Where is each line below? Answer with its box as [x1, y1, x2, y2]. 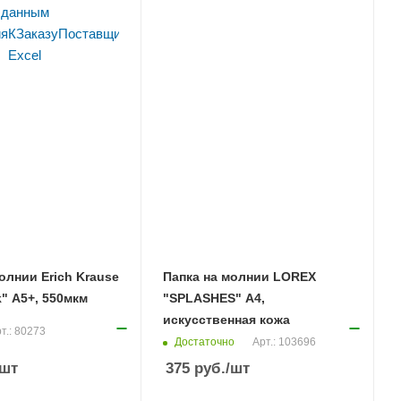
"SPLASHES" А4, [163, 291, 266, 306]
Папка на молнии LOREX [163, 269, 317, 285]
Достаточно [175, 335, 235, 348]
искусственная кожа [163, 312, 291, 328]
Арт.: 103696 [252, 336, 317, 349]
